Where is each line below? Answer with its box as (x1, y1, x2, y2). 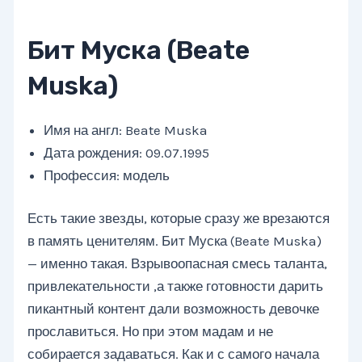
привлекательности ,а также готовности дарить (27, 278, 324, 295)
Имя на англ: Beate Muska (44, 121, 208, 138)
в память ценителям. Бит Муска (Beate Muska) (27, 233, 322, 250)
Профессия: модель (44, 166, 170, 183)
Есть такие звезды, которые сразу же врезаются (27, 210, 330, 227)
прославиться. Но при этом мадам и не (27, 323, 274, 340)
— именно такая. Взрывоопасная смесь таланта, (27, 255, 328, 272)
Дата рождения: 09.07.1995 (44, 144, 210, 161)
